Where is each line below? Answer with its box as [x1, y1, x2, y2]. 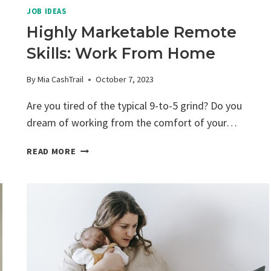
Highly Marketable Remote [27, 22, 237, 41]
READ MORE [27, 146, 76, 157]
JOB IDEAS [27, 7, 67, 16]
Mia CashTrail [38, 74, 84, 85]
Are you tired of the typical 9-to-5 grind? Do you [27, 99, 243, 113]
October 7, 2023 [96, 74, 154, 85]
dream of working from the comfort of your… [27, 116, 238, 130]
